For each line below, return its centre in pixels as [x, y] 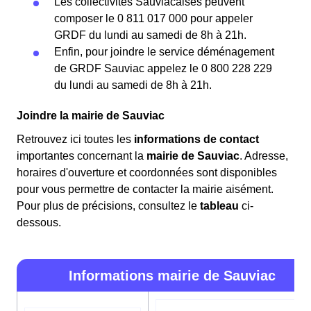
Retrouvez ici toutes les [75, 139]
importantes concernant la [82, 155]
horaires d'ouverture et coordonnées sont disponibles [147, 172]
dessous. [39, 222]
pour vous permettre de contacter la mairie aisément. [145, 189]
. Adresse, [264, 155]
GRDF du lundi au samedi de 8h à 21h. [150, 35]
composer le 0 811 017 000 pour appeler [153, 18]
